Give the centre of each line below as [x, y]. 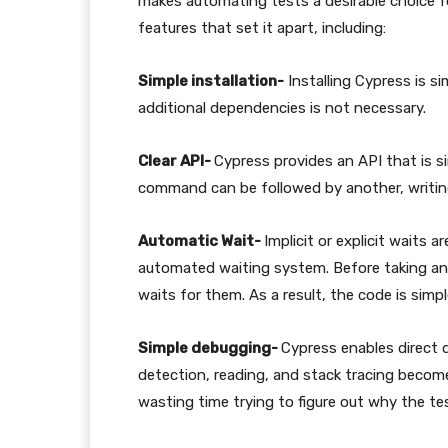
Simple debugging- [209, 348]
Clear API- [176, 161]
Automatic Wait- [201, 241]
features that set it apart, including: [262, 28]
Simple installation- [211, 81]
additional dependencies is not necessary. [282, 108]
